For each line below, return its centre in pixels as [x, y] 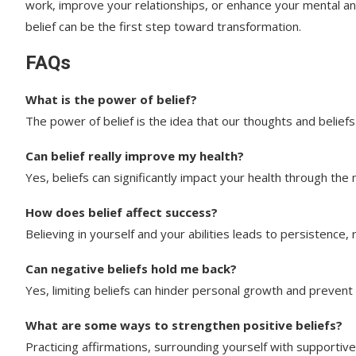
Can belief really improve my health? [135, 155]
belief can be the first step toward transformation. [163, 26]
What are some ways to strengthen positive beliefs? [184, 325]
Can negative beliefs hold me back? [131, 268]
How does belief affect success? [122, 212]
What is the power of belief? [111, 99]
